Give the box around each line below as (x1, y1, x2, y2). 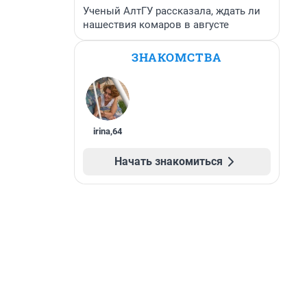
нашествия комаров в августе (83, 19, 229, 31)
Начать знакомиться (114, 155, 223, 168)
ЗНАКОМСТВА (132, 49, 222, 65)
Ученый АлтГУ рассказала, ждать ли (83, 5, 260, 17)
